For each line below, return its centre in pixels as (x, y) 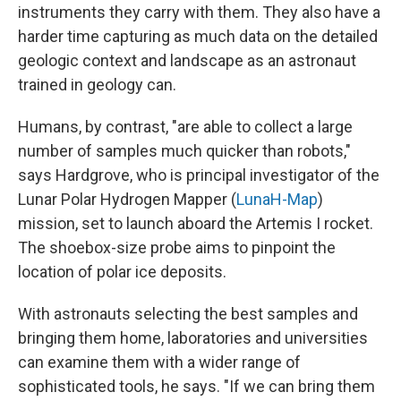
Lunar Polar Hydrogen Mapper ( (127, 199)
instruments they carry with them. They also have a (199, 12)
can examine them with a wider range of (159, 362)
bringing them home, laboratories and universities (193, 337)
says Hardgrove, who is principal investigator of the (199, 175)
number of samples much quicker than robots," (184, 150)
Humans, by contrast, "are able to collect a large (185, 126)
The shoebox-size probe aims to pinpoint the (177, 247)
